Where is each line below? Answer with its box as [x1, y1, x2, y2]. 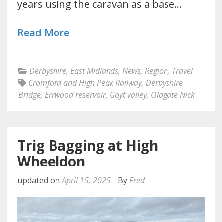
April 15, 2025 [62, 174, 111, 186]
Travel [172, 65, 193, 76]
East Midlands [70, 65, 118, 76]
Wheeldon [17, 151, 85, 170]
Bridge [18, 89, 41, 100]
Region [145, 65, 168, 76]
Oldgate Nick [151, 89, 195, 100]
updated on [17, 174, 62, 186]
